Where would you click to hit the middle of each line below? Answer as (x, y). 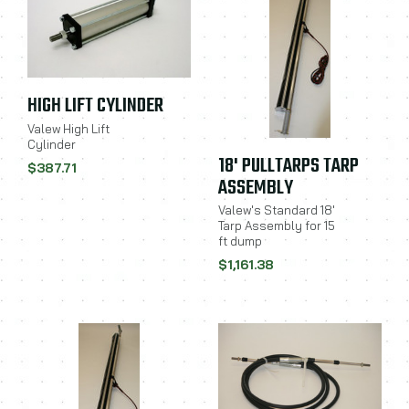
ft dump (240, 241)
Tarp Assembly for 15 (277, 226)
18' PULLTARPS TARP (288, 166)
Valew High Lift (68, 128)
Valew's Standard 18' (277, 210)
